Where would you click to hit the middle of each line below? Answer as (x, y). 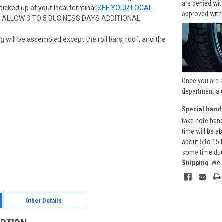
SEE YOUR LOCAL (125, 8)
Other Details (43, 201)
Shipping (195, 163)
